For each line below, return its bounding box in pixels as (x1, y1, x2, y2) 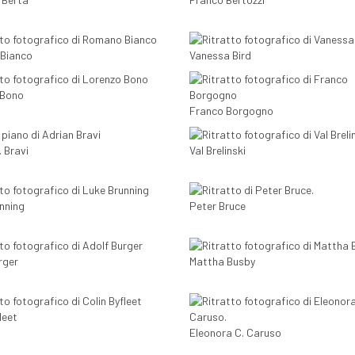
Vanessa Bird (189, 48, 251, 63)
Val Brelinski (189, 143, 246, 158)
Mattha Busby (189, 254, 255, 269)
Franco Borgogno (189, 104, 273, 118)
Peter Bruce (189, 199, 246, 213)
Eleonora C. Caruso (189, 326, 281, 340)
